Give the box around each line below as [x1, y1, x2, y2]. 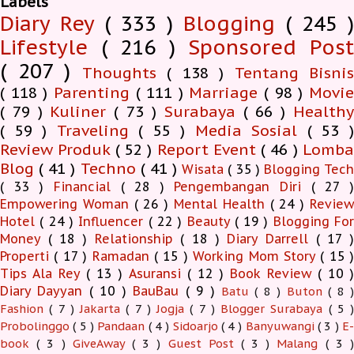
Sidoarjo [172, 318, 221, 334]
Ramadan [92, 248, 154, 265]
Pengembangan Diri [174, 179, 311, 195]
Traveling [56, 120, 139, 141]
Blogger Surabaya [220, 301, 329, 317]
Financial [53, 179, 121, 195]
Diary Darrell [227, 231, 316, 247]
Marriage [189, 82, 265, 103]
